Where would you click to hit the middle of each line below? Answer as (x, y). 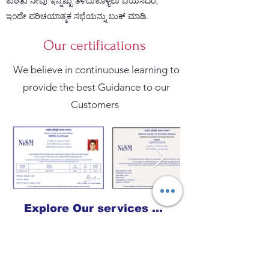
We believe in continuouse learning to (96, 70)
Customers (96, 104)
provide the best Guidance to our (96, 87)
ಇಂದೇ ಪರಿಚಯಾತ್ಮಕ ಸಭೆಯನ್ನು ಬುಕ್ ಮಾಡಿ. (77, 16)
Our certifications (96, 45)
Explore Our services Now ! (157, 208)
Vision (98, 253)
